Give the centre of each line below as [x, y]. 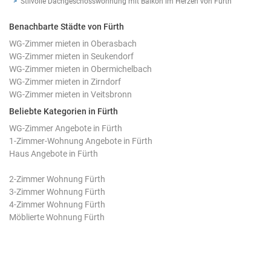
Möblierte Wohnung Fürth [57, 217]
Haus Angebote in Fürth [54, 153]
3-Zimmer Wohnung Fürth [57, 191]
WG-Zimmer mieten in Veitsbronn [70, 94]
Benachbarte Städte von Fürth [67, 26]
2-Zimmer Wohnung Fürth [57, 179]
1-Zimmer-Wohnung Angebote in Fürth [81, 141]
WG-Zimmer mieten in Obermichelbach [80, 69]
